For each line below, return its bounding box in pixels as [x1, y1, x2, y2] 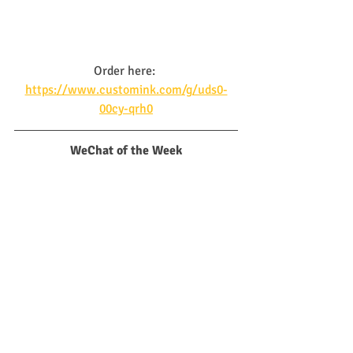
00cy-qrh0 [99, 101, 153, 117]
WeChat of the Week [70, 143, 182, 159]
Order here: [94, 63, 158, 80]
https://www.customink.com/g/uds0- [24, 82, 228, 98]
